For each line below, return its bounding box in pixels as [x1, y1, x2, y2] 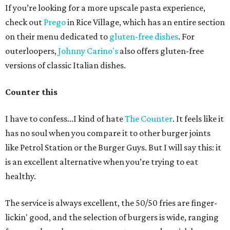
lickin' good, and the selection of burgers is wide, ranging [5, 212, 219, 223]
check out [5, 17, 44, 28]
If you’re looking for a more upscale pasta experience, [5, 3, 205, 13]
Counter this [5, 87, 57, 98]
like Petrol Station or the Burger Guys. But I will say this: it [5, 142, 221, 153]
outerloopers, [5, 46, 58, 56]
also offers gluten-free [118, 46, 204, 56]
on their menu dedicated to [5, 31, 109, 42]
